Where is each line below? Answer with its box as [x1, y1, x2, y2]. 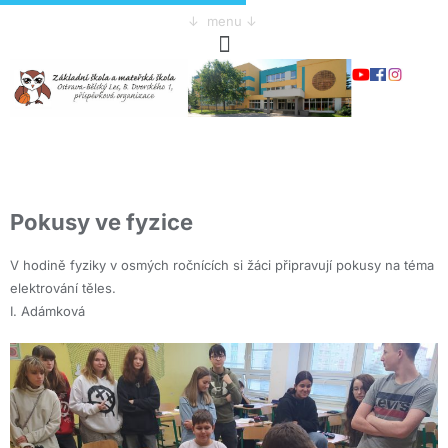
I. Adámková [10, 303, 85, 320]
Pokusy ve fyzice [10, 209, 193, 236]
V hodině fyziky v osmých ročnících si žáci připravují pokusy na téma [10, 257, 434, 274]
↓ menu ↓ [187, 13, 261, 29]
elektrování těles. [10, 280, 116, 297]
